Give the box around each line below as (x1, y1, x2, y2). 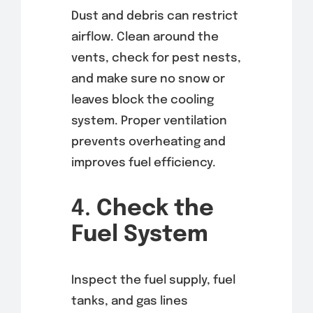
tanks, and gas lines (71, 296, 188, 308)
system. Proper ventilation (71, 115, 227, 128)
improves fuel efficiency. (71, 157, 216, 170)
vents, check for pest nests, (71, 52, 241, 65)
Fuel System (71, 224, 208, 247)
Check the (96, 198, 214, 221)
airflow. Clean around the (71, 31, 219, 44)
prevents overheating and (71, 136, 226, 149)
